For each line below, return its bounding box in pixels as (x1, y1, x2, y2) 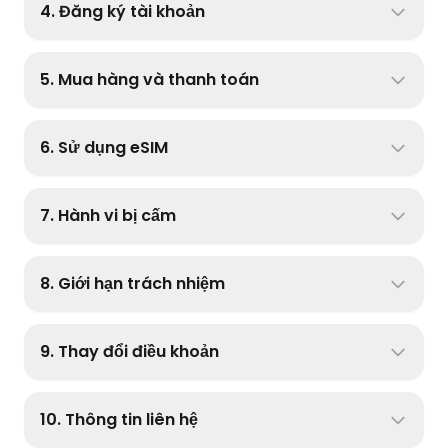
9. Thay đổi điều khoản (40, 340, 219, 363)
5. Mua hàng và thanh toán (40, 68, 259, 91)
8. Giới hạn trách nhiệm (40, 272, 225, 295)
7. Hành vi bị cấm (40, 204, 176, 227)
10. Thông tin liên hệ (40, 408, 198, 431)
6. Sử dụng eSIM (40, 136, 168, 159)
